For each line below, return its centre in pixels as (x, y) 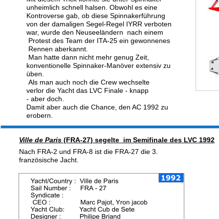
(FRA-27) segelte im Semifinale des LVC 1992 (138, 140)
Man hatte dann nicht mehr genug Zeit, (90, 57)
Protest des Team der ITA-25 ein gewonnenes (98, 41)
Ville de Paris (40, 140)
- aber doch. (46, 99)
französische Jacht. (49, 160)
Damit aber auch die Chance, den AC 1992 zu (98, 107)
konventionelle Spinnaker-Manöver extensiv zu (99, 66)
